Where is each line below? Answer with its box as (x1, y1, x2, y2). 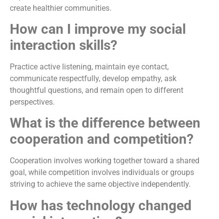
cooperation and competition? (10, 131, 194, 148)
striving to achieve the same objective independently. (10, 179, 191, 189)
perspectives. (10, 97, 55, 107)
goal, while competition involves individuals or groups (10, 168, 194, 177)
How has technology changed (10, 197, 192, 214)
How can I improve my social (10, 21, 186, 37)
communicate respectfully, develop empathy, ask (10, 73, 176, 83)
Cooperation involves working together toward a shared (10, 156, 199, 166)
